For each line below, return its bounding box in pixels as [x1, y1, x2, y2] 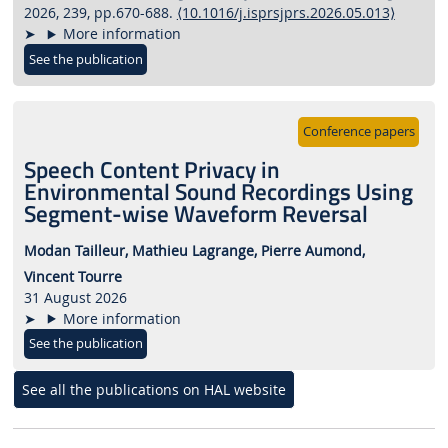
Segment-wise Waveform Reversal [23, 196, 368, 232]
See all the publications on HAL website [21, 380, 286, 400]
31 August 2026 [23, 287, 127, 307]
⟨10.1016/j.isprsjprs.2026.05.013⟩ [176, 3, 395, 23]
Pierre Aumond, [260, 241, 365, 261]
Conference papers [302, 123, 415, 141]
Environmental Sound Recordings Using [23, 174, 413, 210]
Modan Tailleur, [23, 241, 128, 261]
